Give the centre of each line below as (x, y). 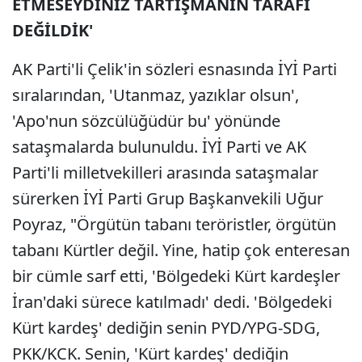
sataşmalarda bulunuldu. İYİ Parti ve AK (159, 147)
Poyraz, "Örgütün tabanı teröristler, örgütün (174, 224)
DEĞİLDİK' (53, 30)
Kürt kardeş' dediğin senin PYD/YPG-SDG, (166, 328)
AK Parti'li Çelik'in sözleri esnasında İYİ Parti (175, 69)
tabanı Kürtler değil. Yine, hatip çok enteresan (181, 250)
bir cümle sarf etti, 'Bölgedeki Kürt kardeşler (176, 276)
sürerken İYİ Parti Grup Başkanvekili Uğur (168, 198)
